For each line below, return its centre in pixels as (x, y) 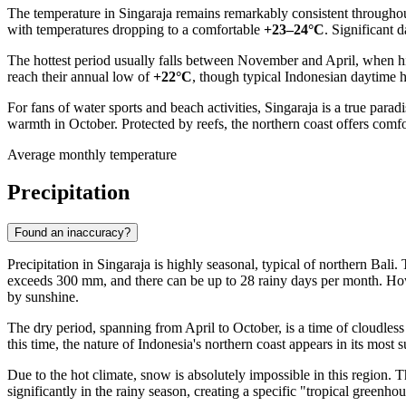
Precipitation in (52, 265)
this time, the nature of (72, 344)
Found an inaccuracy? (72, 233)
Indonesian (316, 76)
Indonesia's (169, 344)
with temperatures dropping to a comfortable (135, 29)
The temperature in (63, 13)
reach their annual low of (80, 76)
